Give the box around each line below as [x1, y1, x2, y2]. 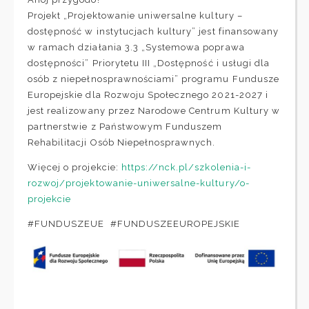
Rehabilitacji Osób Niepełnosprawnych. [28, 137, 216, 148]
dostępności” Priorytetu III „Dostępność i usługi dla [28, 58, 270, 69]
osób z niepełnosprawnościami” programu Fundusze [28, 74, 279, 85]
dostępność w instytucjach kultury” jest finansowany [28, 26, 279, 37]
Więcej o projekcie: [28, 162, 121, 173]
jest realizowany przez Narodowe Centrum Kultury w [28, 106, 280, 117]
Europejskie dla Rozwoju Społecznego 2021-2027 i [28, 90, 268, 101]
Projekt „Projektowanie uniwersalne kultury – [28, 10, 243, 21]
